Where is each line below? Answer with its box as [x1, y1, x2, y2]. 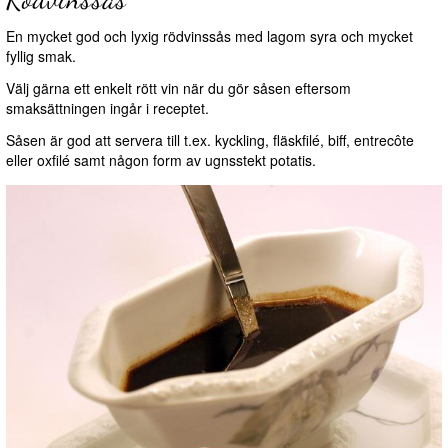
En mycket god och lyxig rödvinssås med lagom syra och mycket [6, 26, 413, 47]
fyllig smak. [6, 46, 76, 67]
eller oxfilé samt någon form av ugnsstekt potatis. [6, 150, 316, 171]
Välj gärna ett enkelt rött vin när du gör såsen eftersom [6, 78, 351, 99]
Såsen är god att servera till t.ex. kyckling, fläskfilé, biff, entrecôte [6, 130, 414, 151]
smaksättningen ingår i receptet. [6, 98, 209, 119]
